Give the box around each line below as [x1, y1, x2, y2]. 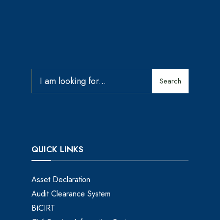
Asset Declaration [31, 174, 90, 185]
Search [159, 75, 181, 86]
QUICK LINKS [31, 143, 83, 155]
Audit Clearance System [31, 188, 110, 199]
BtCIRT [31, 202, 55, 214]
